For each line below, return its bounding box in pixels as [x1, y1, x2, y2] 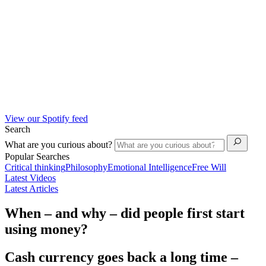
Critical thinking [5, 161, 65, 172]
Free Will [192, 161, 226, 172]
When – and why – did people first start [5, 205, 245, 221]
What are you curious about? [5, 139, 115, 150]
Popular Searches [5, 151, 69, 161]
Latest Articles [5, 183, 58, 194]
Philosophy [65, 161, 107, 172]
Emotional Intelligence [107, 161, 192, 172]
